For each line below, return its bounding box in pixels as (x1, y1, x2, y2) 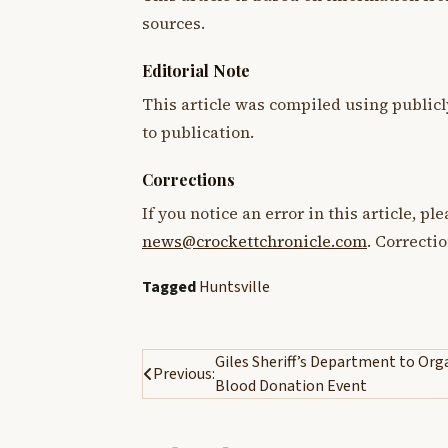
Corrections (142, 169, 235, 191)
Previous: (153, 362, 215, 385)
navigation (141, 385, 266, 418)
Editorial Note (142, 60, 250, 82)
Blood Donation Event (215, 374, 367, 397)
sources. (142, 13, 205, 35)
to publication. (142, 122, 254, 144)
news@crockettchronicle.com (142, 231, 367, 253)
